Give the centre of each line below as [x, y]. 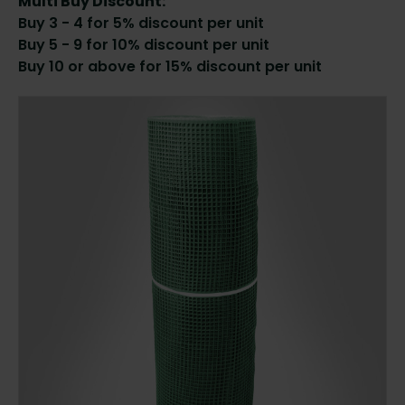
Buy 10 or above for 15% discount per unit [170, 67]
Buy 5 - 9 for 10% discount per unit [144, 45]
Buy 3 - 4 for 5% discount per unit [141, 24]
